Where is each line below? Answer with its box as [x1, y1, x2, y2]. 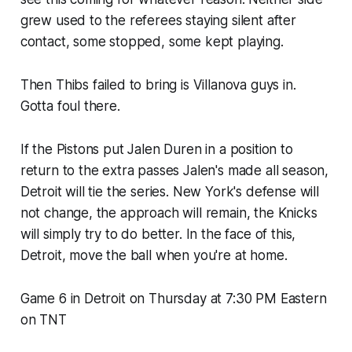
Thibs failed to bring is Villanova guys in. [52, 76, 296, 93]
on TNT [20, 311, 67, 328]
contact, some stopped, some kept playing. [20, 33, 284, 49]
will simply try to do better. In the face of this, [20, 225, 296, 242]
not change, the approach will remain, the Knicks [20, 204, 317, 221]
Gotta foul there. [20, 97, 120, 114]
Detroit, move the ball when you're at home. [20, 247, 288, 263]
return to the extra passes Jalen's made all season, [20, 162, 329, 178]
